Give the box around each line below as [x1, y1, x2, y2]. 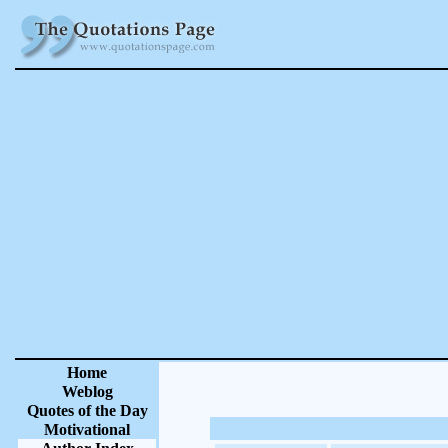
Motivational [44, 421, 130, 438]
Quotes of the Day [26, 402, 148, 419]
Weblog [61, 383, 113, 400]
